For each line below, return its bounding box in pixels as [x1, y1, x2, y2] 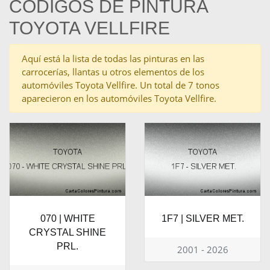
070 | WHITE [40, 213, 95, 224]
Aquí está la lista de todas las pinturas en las [22, 52, 204, 65]
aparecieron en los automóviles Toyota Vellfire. [22, 92, 216, 105]
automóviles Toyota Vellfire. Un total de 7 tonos [22, 79, 219, 92]
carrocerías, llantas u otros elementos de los [22, 66, 204, 78]
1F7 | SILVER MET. [161, 213, 244, 224]
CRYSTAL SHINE [29, 227, 106, 237]
